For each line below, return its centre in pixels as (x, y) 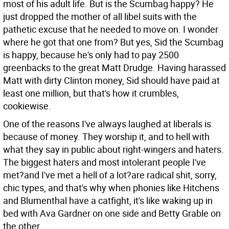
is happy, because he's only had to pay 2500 (91, 55)
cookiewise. (27, 106)
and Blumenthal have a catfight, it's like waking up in (108, 200)
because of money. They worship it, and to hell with (106, 136)
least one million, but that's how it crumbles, (91, 93)
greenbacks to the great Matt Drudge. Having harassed (114, 67)
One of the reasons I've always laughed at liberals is (107, 124)
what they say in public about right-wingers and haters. (113, 149)
